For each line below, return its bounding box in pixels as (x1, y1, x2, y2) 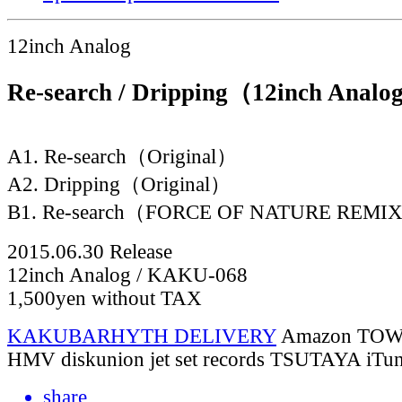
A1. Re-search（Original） (7, 144, 237, 168)
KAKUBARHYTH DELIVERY (7, 324, 276, 347)
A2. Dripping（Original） (7, 172, 231, 196)
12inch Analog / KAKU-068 (7, 263, 248, 286)
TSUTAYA (270, 347, 361, 371)
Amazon (281, 324, 352, 347)
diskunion (61, 347, 144, 371)
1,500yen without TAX (7, 286, 202, 310)
